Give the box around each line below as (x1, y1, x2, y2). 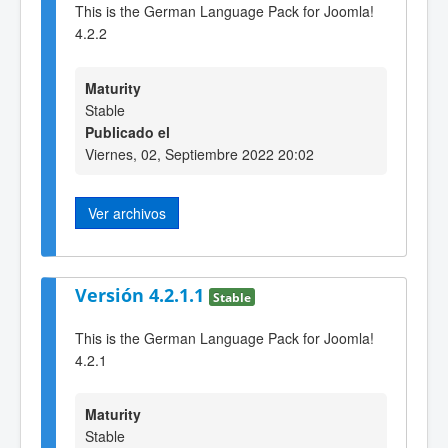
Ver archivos (88, 202, 166, 223)
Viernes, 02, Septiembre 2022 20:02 (85, 143, 314, 164)
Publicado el (85, 121, 170, 142)
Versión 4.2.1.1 (75, 283, 209, 308)
